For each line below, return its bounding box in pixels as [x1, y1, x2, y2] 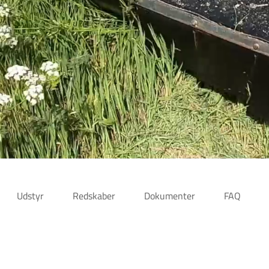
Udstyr [17, 189, 44, 203]
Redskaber [73, 189, 116, 203]
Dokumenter [144, 189, 196, 203]
